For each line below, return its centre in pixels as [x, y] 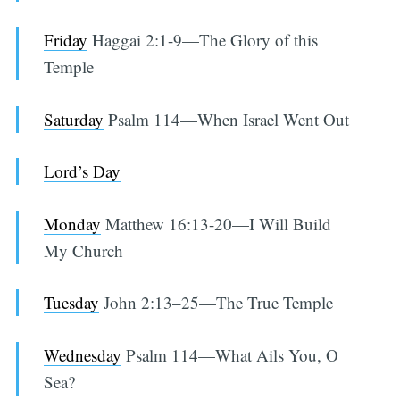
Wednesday [83, 354]
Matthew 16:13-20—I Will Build [217, 223]
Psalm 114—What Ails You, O [230, 354]
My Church [84, 250]
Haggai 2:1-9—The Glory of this [203, 40]
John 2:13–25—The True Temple [217, 303]
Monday [73, 223]
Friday [66, 40]
